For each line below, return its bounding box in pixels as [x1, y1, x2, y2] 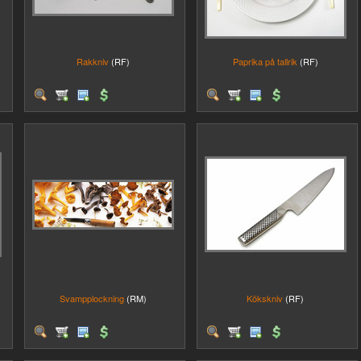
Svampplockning [59, 292, 124, 305]
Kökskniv [247, 292, 283, 305]
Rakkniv [76, 55, 109, 68]
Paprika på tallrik [232, 55, 297, 68]
